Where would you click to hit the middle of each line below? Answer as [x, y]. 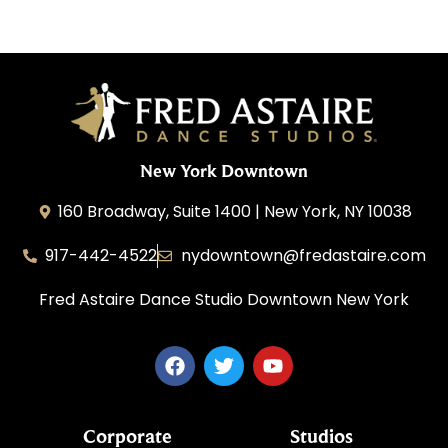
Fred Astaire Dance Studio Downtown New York [224, 299]
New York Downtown [224, 170]
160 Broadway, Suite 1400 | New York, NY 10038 [235, 211]
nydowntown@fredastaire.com [303, 255]
